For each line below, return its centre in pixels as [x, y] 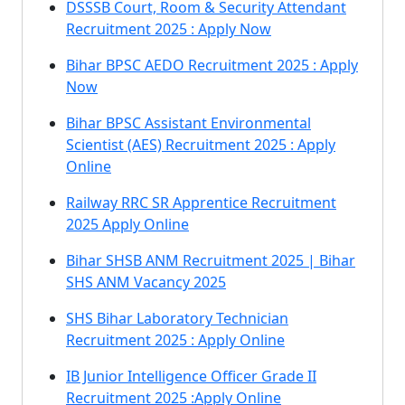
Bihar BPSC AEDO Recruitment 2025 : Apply [212, 65]
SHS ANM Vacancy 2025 [146, 282]
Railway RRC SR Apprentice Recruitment [201, 202]
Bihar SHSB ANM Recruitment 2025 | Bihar [211, 260]
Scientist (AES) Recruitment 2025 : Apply [201, 145]
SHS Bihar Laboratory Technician [177, 318]
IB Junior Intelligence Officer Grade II [191, 376]
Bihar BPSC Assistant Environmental [188, 123]
